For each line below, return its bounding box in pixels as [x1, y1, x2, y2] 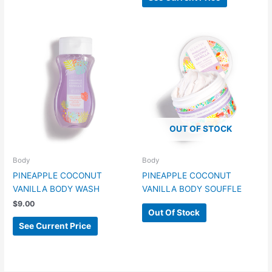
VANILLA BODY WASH [13, 183, 100, 194]
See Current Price [19, 221, 92, 231]
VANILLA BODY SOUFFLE [142, 183, 242, 194]
